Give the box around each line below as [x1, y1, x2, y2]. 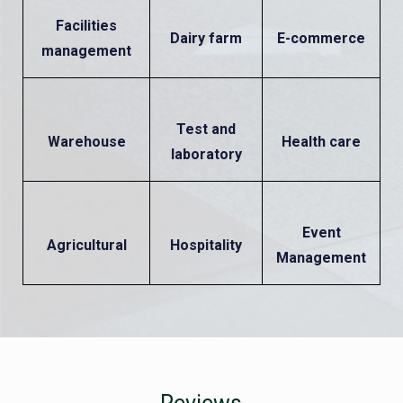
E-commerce [277, 29, 365, 47]
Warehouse [47, 132, 126, 150]
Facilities [56, 16, 117, 34]
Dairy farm [170, 29, 242, 47]
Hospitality [170, 236, 242, 254]
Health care [282, 132, 361, 150]
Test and [176, 120, 236, 138]
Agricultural [46, 236, 127, 254]
